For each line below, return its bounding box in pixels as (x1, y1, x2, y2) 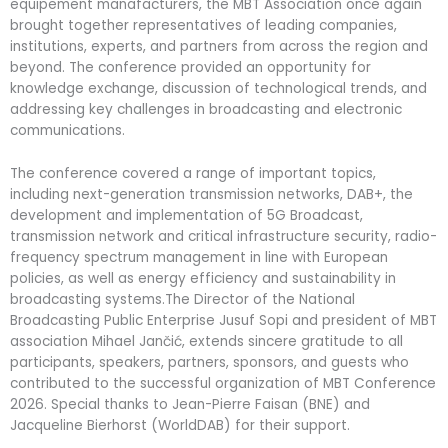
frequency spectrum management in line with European (10, 247, 388, 267)
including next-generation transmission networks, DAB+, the (10, 184, 413, 204)
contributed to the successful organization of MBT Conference (10, 373, 436, 393)
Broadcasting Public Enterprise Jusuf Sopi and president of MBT (10, 310, 437, 330)
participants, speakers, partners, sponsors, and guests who (10, 352, 409, 372)
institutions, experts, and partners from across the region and (10, 36, 428, 56)
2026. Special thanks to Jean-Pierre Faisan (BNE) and (10, 394, 370, 414)
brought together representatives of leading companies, (10, 15, 397, 35)
